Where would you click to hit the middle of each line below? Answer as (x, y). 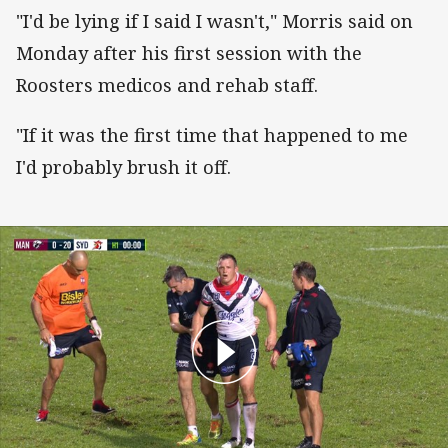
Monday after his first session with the (189, 53)
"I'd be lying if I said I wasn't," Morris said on (214, 21)
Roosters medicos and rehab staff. (167, 85)
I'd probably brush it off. (123, 167)
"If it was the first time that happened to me (212, 135)
